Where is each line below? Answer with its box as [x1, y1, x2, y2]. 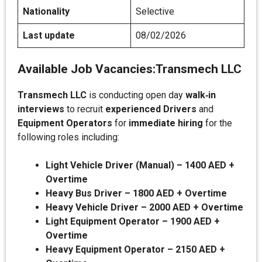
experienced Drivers [105, 104, 196, 115]
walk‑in [185, 89, 216, 101]
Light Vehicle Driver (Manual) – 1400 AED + [46, 160, 235, 171]
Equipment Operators [18, 118, 112, 129]
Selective [136, 6, 174, 17]
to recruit [64, 104, 105, 115]
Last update [23, 30, 75, 41]
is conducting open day [87, 89, 185, 101]
